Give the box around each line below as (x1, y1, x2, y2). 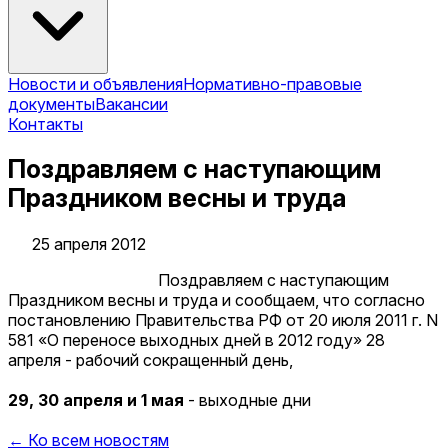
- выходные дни (184, 389, 311, 410)
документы (8, 93, 95, 114)
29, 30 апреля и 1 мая (8, 389, 184, 410)
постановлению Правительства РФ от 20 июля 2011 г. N (8, 309, 438, 330)
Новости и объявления (8, 73, 183, 94)
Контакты (8, 113, 83, 134)
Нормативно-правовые (183, 73, 362, 94)
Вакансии (95, 93, 168, 114)
